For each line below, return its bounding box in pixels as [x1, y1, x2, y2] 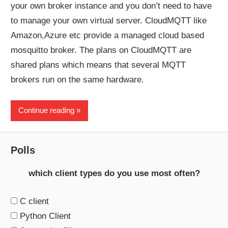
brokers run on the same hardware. [11, 75, 145, 84]
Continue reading [18, 106, 75, 115]
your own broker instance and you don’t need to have [11, 1, 212, 11]
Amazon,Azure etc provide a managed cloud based [11, 31, 205, 40]
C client [20, 196, 49, 206]
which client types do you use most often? [28, 168, 200, 178]
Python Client [20, 211, 71, 221]
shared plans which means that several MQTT [11, 60, 186, 70]
